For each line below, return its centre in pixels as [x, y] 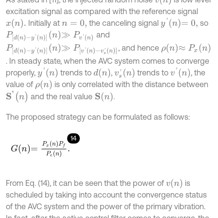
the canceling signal [124, 23]
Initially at [44, 23]
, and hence [139, 48]
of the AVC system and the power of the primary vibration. [106, 207]
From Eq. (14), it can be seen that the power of [86, 183]
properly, [22, 73]
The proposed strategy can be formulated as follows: [98, 117]
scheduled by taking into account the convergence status [106, 195]
